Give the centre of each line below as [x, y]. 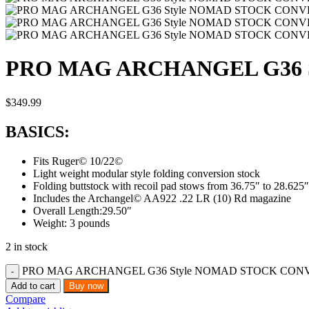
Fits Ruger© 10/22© [78, 161]
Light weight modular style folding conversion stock [147, 173]
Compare [26, 299]
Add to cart [33, 286]
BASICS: [38, 131]
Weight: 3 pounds [71, 223]
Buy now [86, 286]
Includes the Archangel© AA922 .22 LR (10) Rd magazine [162, 198]
